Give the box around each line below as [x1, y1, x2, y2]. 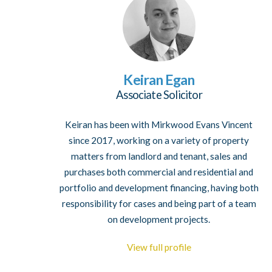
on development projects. [107, 213, 211, 225]
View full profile [126, 241, 191, 253]
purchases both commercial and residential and [64, 166, 254, 177]
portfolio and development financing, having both [59, 182, 259, 193]
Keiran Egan [123, 71, 195, 89]
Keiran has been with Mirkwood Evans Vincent [65, 118, 253, 130]
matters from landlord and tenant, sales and [70, 150, 247, 161]
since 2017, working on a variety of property [69, 134, 250, 146]
